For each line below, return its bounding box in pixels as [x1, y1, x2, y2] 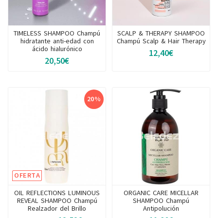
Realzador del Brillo [28, 203, 86, 213]
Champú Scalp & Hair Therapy [116, 36, 206, 46]
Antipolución [143, 203, 179, 213]
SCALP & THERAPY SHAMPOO [117, 28, 205, 38]
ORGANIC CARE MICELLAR [124, 188, 199, 198]
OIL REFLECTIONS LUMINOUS [14, 188, 100, 198]
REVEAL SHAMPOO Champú [17, 196, 97, 205]
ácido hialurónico [32, 44, 82, 54]
